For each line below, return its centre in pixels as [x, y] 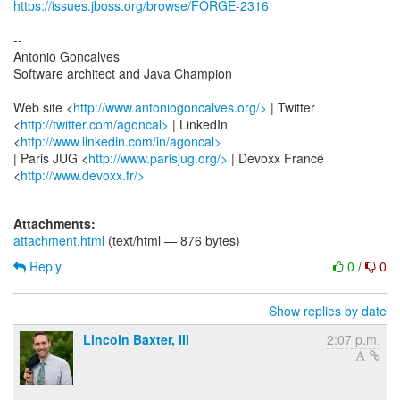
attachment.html [59, 240]
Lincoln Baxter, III [136, 339]
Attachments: [54, 223]
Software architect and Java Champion [123, 73]
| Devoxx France [276, 158]
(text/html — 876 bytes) [172, 240]
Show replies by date [328, 311]
